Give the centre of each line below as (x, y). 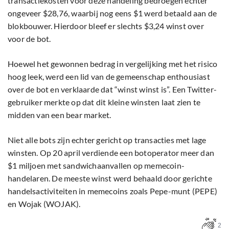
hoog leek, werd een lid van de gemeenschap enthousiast (109, 77)
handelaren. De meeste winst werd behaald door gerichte (110, 178)
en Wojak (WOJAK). (44, 204)
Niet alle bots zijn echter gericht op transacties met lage (107, 140)
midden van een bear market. (60, 115)
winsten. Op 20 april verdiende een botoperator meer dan (111, 153)
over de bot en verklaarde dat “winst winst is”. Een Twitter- (112, 89)
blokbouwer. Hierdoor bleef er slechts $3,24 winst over (106, 26)
